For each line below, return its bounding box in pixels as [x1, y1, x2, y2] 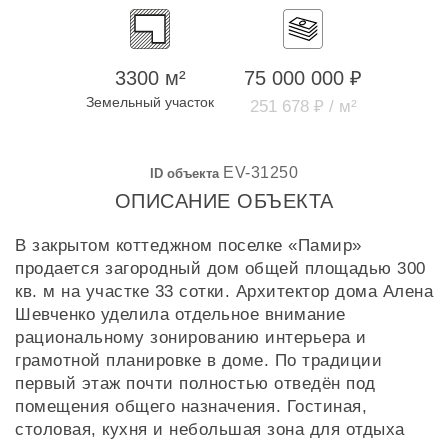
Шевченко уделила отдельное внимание [15, 305, 346, 324]
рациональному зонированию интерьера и [15, 328, 367, 347]
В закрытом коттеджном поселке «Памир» [15, 236, 362, 255]
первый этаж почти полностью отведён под [15, 374, 376, 393]
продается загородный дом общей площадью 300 [15, 259, 426, 278]
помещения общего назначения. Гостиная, [15, 397, 367, 416]
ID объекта [150, 166, 219, 181]
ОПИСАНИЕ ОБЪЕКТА [114, 190, 334, 212]
